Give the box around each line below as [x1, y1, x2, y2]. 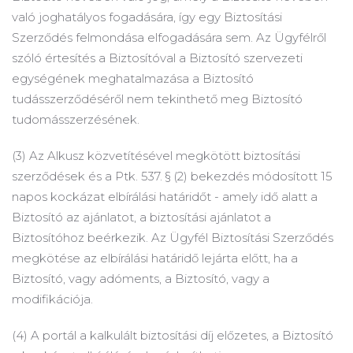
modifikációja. [12, 292, 93, 307]
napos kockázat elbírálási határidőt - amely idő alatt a [12, 189, 318, 204]
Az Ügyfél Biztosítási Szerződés [151, 230, 333, 245]
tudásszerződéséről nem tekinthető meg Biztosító [12, 91, 303, 106]
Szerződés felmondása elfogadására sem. [12, 30, 256, 45]
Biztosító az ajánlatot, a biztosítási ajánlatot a [12, 210, 271, 225]
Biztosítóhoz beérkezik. [12, 230, 151, 245]
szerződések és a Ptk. [12, 169, 141, 184]
